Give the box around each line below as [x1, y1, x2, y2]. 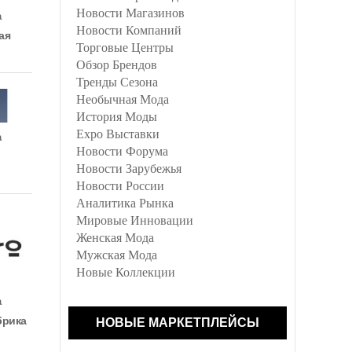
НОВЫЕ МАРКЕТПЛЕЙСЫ [96, 316, 259, 329]
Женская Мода [76, 231, 154, 244]
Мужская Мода [76, 248, 157, 262]
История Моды [76, 110, 157, 123]
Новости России [76, 179, 164, 192]
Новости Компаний [76, 24, 181, 37]
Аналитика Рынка [76, 196, 174, 210]
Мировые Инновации [76, 214, 193, 227]
